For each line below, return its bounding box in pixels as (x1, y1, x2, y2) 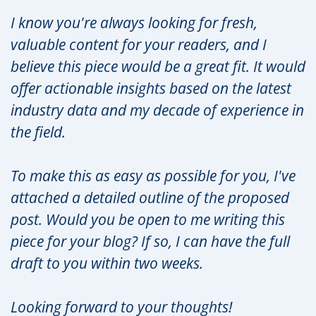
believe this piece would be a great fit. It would (11, 56, 305, 76)
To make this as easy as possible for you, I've (11, 165, 296, 186)
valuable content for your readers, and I (11, 34, 267, 54)
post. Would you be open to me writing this (11, 209, 285, 229)
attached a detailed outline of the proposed (11, 187, 289, 207)
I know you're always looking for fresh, (11, 12, 257, 32)
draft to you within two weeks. (11, 253, 203, 273)
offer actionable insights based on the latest (11, 78, 291, 98)
